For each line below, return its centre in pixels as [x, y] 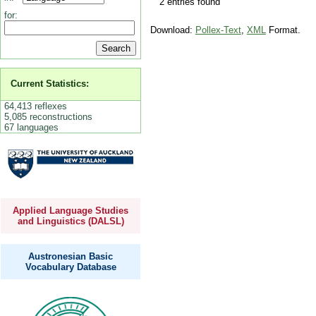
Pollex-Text [218, 30]
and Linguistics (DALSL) [71, 221]
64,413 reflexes [35, 106]
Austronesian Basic [71, 256]
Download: [172, 30]
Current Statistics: [50, 84]
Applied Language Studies [71, 211]
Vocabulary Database [71, 267]
